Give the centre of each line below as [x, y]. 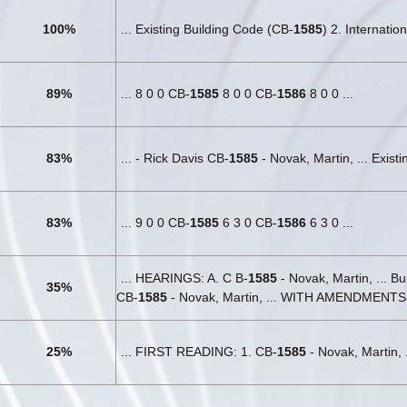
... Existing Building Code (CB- [207, 29]
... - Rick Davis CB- [175, 158]
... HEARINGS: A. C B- [184, 278]
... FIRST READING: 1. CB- [199, 351]
